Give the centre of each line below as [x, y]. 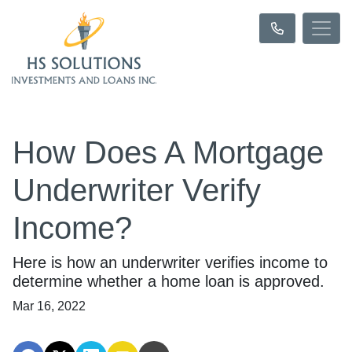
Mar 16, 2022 [49, 306]
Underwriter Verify [137, 190]
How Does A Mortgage [168, 152]
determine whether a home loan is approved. [169, 281]
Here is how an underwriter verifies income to [170, 262]
